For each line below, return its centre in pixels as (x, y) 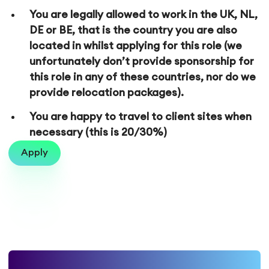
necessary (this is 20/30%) (98, 132)
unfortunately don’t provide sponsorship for (142, 61)
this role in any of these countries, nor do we (143, 77)
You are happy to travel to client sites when (141, 116)
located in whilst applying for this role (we (136, 46)
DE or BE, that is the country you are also (134, 30)
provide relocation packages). (107, 92)
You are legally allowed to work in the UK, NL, (144, 14)
